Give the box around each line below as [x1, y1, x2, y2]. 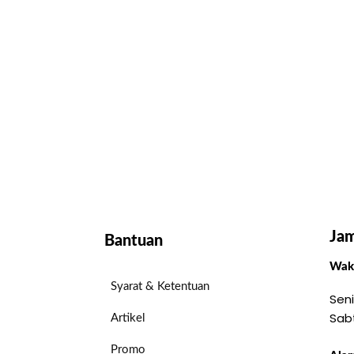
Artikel [111, 312, 145, 324]
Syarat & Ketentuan [111, 281, 209, 292]
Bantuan [104, 233, 163, 249]
